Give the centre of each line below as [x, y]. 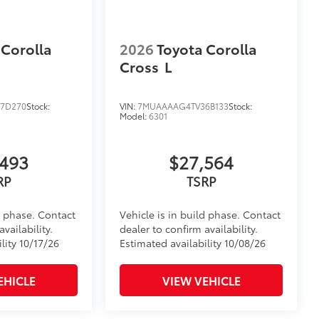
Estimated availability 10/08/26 [193, 243]
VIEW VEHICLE [201, 281]
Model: [135, 116]
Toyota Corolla [207, 49]
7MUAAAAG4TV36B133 [183, 106]
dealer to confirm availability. [189, 229]
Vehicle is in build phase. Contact [200, 215]
